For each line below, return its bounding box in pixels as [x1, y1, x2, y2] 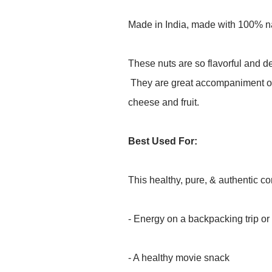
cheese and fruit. [128, 97, 199, 108]
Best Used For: [128, 136, 197, 147]
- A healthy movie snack [128, 253, 229, 263]
